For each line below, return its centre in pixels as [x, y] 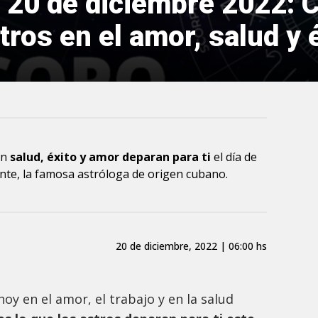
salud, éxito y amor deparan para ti [112, 157]
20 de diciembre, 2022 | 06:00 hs [191, 246]
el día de [235, 157]
